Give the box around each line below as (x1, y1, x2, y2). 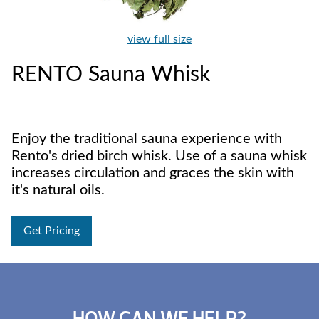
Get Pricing (23, 225, 80, 236)
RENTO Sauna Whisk (11, 64, 210, 85)
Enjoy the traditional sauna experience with (11, 132, 282, 146)
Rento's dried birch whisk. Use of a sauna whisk (11, 149, 307, 163)
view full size (127, 33, 192, 45)
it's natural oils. (11, 183, 105, 197)
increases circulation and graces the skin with (11, 166, 294, 180)
